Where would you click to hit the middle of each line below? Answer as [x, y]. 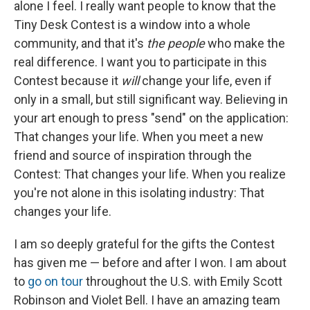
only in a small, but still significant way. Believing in [151, 100]
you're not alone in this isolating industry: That [139, 193]
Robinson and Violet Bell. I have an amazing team [147, 300]
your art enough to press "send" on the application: [151, 118]
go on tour [55, 282]
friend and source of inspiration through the [133, 156]
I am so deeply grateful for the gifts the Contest [144, 244]
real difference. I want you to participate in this [140, 62]
